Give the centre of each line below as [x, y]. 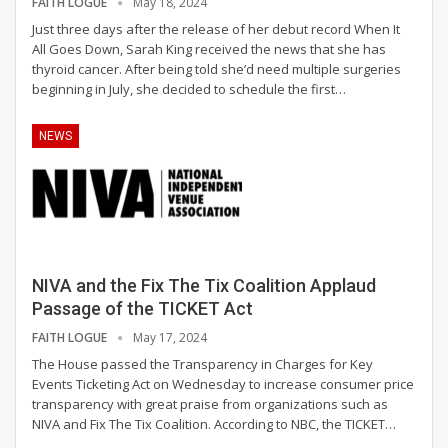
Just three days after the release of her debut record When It [216, 28]
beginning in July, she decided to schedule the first [183, 88]
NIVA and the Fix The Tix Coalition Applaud [204, 286]
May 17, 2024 [170, 338]
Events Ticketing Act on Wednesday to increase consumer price [223, 384]
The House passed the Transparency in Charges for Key [202, 364]
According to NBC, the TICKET [299, 424]
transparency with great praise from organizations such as [210, 404]
